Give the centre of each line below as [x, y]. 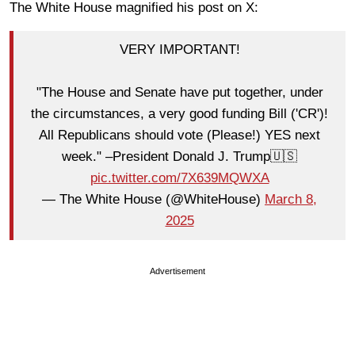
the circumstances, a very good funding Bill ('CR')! [179, 114]
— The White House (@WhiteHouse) [153, 200]
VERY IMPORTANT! [179, 50]
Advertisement [177, 271]
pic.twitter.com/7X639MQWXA [179, 178]
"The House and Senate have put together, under [179, 93]
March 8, [291, 200]
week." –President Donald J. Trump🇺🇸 [179, 157]
